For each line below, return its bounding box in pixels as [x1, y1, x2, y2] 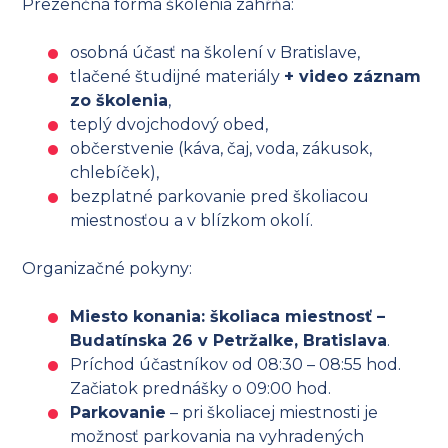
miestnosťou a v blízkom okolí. [70, 211, 314, 231]
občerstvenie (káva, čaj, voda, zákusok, [70, 139, 373, 159]
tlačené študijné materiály [70, 67, 285, 87]
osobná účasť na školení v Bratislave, [70, 43, 361, 63]
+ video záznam [284, 67, 422, 87]
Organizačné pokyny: [22, 259, 193, 279]
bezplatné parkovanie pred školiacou [70, 187, 370, 207]
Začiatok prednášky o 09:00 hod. [70, 379, 332, 399]
